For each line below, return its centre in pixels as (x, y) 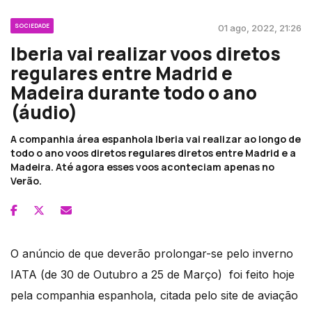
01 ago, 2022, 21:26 (260, 28)
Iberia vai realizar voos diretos (146, 54)
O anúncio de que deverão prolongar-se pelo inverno (152, 254)
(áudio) (44, 112)
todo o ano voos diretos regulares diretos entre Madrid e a (153, 153)
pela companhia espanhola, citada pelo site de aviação (154, 296)
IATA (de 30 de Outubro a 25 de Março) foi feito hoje (153, 275)
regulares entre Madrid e (122, 73)
